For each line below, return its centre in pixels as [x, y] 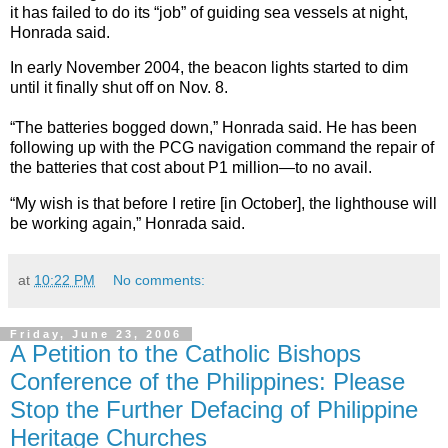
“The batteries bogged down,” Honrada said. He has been [213, 128]
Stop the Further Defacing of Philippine [214, 410]
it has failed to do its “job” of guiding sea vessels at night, [209, 12]
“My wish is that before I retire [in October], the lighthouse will [223, 204]
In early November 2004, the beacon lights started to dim [209, 68]
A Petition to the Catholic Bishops [185, 354]
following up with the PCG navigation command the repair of [222, 148]
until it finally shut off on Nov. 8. [119, 88]
